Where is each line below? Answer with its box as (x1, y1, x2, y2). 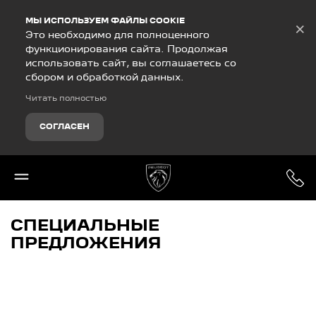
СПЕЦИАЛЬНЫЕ (11, 219, 159, 233)
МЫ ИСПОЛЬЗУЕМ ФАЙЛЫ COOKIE (25, 18, 185, 25)
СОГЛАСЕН (39, 123, 90, 130)
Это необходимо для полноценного (25, 31, 209, 39)
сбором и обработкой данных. (25, 73, 184, 82)
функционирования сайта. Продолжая (25, 45, 228, 54)
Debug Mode (1, 2, 76, 12)
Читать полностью (25, 95, 107, 102)
